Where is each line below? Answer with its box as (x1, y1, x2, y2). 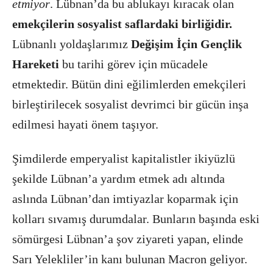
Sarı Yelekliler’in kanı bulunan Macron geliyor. (12, 252, 247, 266)
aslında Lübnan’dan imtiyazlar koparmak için (12, 192, 238, 205)
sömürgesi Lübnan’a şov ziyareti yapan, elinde (12, 232, 243, 246)
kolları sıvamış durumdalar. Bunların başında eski (12, 212, 260, 225)
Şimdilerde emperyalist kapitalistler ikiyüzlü (12, 152, 235, 165)
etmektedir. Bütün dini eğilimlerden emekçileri (12, 77, 246, 91)
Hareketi (12, 57, 59, 71)
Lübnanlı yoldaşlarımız (12, 37, 131, 51)
